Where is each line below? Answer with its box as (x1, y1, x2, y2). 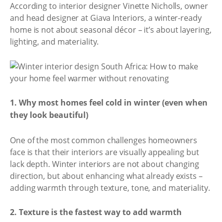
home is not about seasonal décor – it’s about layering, (10, 24, 212, 35)
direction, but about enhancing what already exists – (10, 170, 203, 181)
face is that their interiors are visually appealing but (10, 146, 199, 158)
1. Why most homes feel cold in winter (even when (10, 97, 208, 108)
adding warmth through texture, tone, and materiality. (10, 182, 210, 193)
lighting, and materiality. (10, 36, 99, 47)
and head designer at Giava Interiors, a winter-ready (10, 12, 202, 23)
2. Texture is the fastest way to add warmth (10, 207, 182, 218)
